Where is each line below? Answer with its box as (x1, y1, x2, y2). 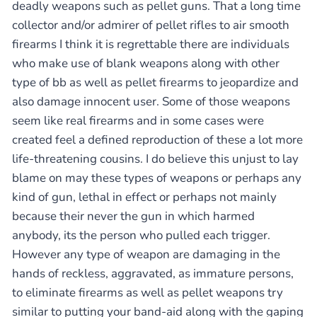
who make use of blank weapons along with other (12, 55, 279, 71)
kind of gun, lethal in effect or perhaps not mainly (12, 189, 277, 205)
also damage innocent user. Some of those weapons (12, 93, 290, 110)
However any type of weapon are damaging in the (12, 246, 280, 263)
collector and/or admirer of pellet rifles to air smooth (12, 17, 289, 33)
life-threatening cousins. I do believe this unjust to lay (12, 151, 299, 167)
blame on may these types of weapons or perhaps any (12, 170, 301, 186)
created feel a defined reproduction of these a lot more (12, 132, 303, 148)
